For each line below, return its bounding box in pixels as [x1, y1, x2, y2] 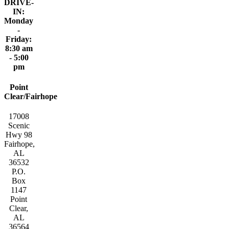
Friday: [6, 35, 32, 44]
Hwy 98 [5, 130, 32, 139]
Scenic [8, 121, 30, 130]
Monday [4, 16, 34, 26]
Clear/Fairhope [4, 91, 57, 101]
